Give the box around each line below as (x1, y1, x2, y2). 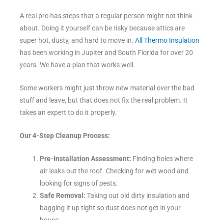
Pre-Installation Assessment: (40, 155, 132, 163)
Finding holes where (131, 155, 193, 163)
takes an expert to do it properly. (20, 109, 117, 117)
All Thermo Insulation (135, 36, 199, 45)
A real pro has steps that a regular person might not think (20, 12, 192, 20)
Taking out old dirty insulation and (85, 192, 190, 200)
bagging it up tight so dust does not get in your (40, 204, 181, 212)
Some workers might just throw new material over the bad (20, 84, 194, 92)
